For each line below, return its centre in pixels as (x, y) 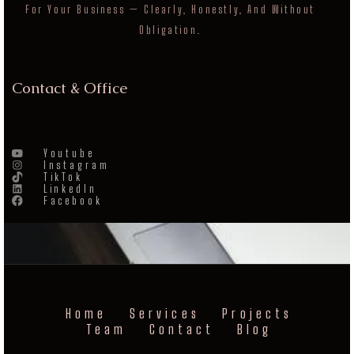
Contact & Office (70, 88)
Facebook (73, 200)
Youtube (69, 153)
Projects (257, 313)
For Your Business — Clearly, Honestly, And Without (171, 10)
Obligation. (170, 30)
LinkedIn (70, 188)
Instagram (76, 165)
